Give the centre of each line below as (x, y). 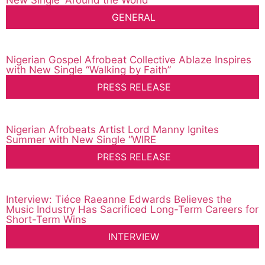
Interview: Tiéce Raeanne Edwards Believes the (119, 200)
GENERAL (134, 17)
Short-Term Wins (46, 220)
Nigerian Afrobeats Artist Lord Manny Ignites (112, 130)
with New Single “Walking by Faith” (88, 70)
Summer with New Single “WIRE (81, 140)
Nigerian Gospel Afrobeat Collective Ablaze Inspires (129, 60)
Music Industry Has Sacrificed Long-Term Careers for (132, 210)
